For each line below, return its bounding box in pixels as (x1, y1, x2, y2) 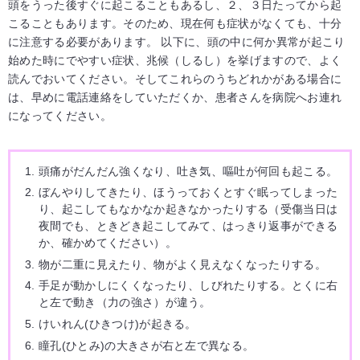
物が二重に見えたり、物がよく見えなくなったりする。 (39, 257, 326, 271)
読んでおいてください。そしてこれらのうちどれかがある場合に (8, 72, 342, 85)
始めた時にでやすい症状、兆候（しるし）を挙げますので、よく (8, 53, 342, 67)
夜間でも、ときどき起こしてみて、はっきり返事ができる (39, 219, 338, 233)
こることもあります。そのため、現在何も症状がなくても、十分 (8, 16, 342, 30)
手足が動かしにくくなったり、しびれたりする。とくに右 (39, 279, 338, 292)
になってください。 (8, 108, 112, 122)
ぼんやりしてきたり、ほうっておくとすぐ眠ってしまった (39, 186, 338, 199)
